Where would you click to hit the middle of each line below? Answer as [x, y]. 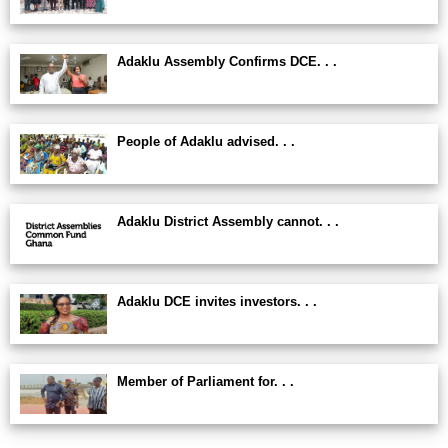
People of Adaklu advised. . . [206, 141]
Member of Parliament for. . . [205, 381]
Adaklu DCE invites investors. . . [217, 301]
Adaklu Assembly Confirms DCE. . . [227, 61]
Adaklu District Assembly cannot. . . [228, 221]
